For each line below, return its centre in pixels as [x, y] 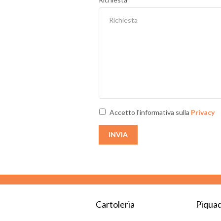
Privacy [203, 112]
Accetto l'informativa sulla [150, 112]
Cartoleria [115, 204]
